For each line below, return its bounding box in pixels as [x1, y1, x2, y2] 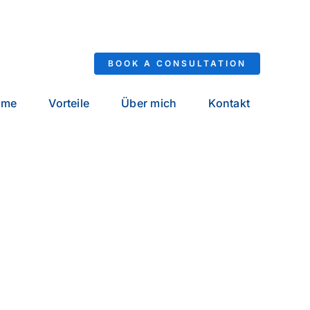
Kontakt [208, 95, 250, 110]
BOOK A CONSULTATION [108, 58, 247, 69]
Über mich [121, 95, 177, 110]
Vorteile [48, 95, 90, 110]
